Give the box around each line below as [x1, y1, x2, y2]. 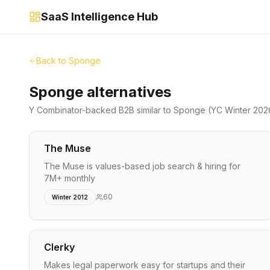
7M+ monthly [44, 173, 95, 183]
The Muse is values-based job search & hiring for [44, 161, 240, 171]
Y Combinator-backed [29, 105, 119, 115]
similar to [134, 105, 174, 115]
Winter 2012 [52, 193, 88, 201]
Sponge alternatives [29, 83, 171, 101]
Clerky [44, 241, 75, 253]
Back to [36, 55, 69, 66]
